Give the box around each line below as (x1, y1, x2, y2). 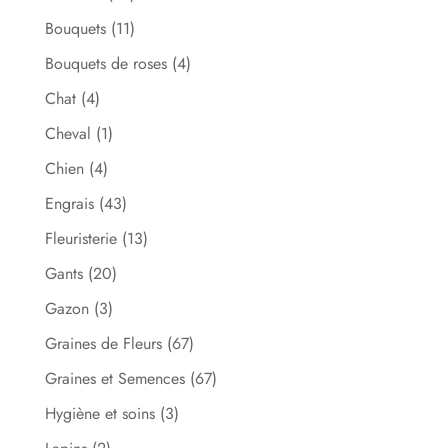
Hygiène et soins (44, 401, 155, 425)
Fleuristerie (44, 226, 117, 250)
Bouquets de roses (44, 51, 167, 75)
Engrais (44, 191, 94, 215)
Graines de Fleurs (44, 331, 162, 355)
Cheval (44, 121, 91, 145)
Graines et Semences (44, 366, 185, 390)
